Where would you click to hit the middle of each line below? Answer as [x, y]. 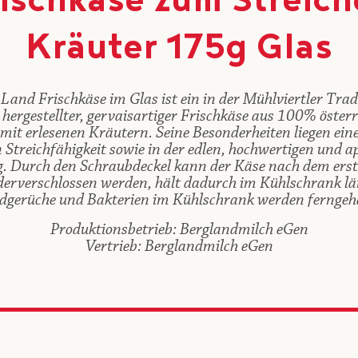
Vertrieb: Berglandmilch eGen [179, 247]
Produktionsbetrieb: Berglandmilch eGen [179, 230]
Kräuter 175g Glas [179, 51]
